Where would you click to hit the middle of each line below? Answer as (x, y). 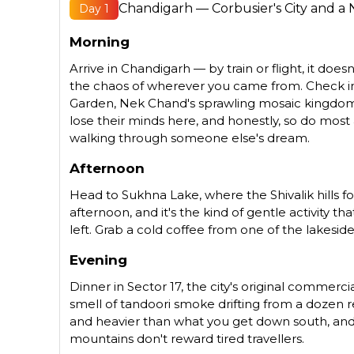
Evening (99, 260)
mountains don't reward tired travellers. (187, 338)
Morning (100, 41)
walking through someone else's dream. (190, 137)
